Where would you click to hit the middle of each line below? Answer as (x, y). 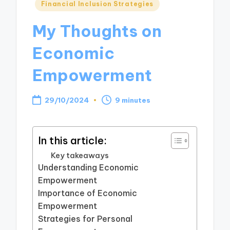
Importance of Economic (88, 193)
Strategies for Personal (85, 219)
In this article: (73, 140)
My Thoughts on (97, 31)
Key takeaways (80, 156)
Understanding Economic (89, 168)
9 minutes (133, 100)
